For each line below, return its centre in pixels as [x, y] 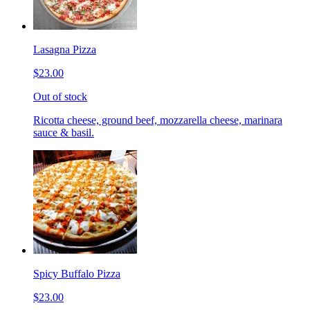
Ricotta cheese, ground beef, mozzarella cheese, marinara [158, 120]
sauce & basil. [64, 132]
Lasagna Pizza [65, 49]
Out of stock [60, 96]
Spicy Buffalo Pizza [77, 273]
